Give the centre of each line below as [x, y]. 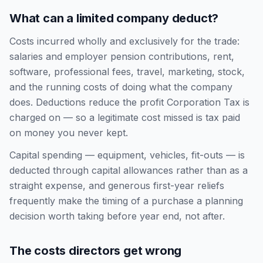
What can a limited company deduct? [114, 18]
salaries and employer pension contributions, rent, [122, 56]
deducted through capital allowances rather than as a [129, 170]
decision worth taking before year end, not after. [117, 216]
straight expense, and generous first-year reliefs [117, 186]
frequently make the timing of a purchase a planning [126, 201]
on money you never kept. [69, 133]
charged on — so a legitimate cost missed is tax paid [125, 117]
